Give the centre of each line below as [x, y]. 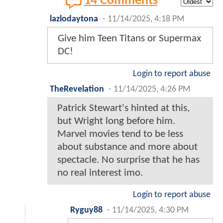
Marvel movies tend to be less [120, 134]
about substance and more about [127, 147]
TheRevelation [77, 89]
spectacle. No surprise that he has [128, 160]
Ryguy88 [86, 210]
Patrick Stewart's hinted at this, [123, 108]
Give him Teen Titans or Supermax [129, 38]
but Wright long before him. [116, 121]
